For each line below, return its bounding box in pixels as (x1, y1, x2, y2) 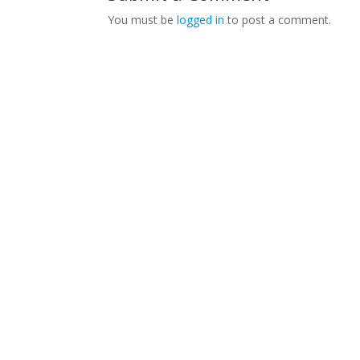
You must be (108, 11, 178, 27)
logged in (177, 11, 225, 27)
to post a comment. (224, 11, 332, 27)
